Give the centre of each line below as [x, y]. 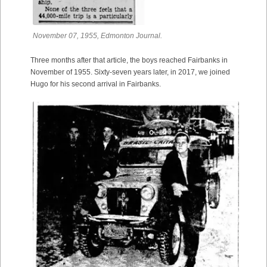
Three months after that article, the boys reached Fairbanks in [129, 60]
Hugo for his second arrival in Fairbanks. [96, 84]
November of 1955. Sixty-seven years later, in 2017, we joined [130, 72]
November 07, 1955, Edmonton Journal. [97, 35]
